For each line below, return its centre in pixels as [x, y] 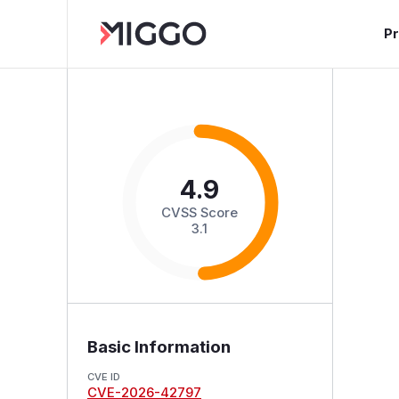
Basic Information [159, 346]
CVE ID [103, 376]
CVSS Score [200, 212]
